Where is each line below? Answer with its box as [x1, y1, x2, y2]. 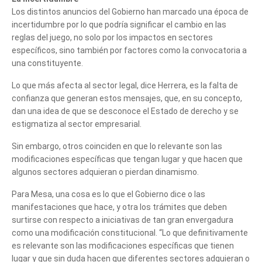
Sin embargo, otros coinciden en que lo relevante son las [12, 141, 222, 151]
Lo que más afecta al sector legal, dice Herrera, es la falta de [12, 80, 238, 90]
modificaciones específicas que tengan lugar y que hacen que [12, 154, 243, 164]
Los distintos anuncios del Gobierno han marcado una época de [12, 6, 249, 16]
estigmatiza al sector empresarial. [12, 119, 142, 129]
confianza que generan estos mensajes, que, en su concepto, [12, 93, 242, 103]
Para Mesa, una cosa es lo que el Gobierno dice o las [12, 189, 205, 199]
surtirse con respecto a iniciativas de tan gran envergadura [12, 215, 233, 225]
